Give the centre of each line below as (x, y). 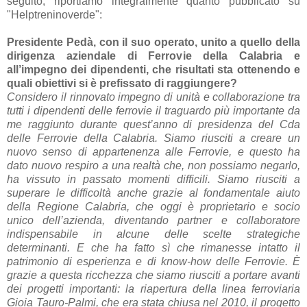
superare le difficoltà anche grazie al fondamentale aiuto (153, 193)
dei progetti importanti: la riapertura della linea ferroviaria (153, 288)
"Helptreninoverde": (54, 14)
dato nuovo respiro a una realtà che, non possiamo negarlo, (153, 165)
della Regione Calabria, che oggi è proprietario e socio (153, 206)
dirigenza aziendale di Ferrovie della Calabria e (153, 56)
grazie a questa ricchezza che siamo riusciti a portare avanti (153, 275)
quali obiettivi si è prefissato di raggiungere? (123, 83)
